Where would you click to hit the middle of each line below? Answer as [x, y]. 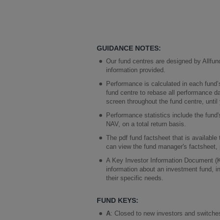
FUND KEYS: [119, 200]
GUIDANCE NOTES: [129, 48]
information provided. [136, 70]
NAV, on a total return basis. [146, 124]
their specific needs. [135, 178]
